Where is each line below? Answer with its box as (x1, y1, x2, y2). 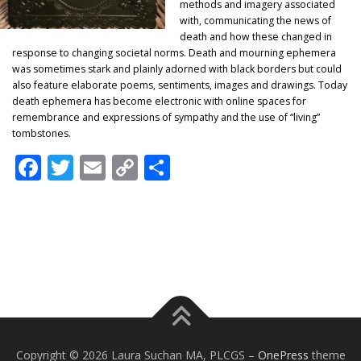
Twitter (73, 150, 160, 185)
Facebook (41, 150, 155, 185)
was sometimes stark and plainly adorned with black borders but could (12, 62, 342, 76)
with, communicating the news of (180, 14, 334, 27)
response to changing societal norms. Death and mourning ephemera (12, 46, 336, 60)
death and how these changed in (180, 30, 333, 44)
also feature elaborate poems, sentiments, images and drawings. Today (12, 78, 347, 92)
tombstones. (12, 127, 71, 140)
